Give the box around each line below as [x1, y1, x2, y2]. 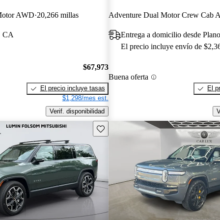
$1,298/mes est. [62, 94, 109, 102]
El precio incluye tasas [40, 84, 105, 92]
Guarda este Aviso [96, 124, 149, 132]
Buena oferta [108, 73, 148, 82]
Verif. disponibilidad [49, 108, 105, 115]
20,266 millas [37, 10, 79, 19]
